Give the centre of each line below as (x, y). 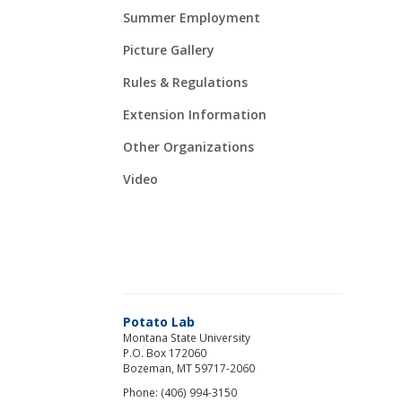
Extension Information (195, 114)
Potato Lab (159, 321)
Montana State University (187, 337)
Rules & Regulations (185, 82)
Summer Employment (192, 17)
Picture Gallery (169, 49)
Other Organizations (188, 146)
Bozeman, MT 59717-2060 (189, 367)
